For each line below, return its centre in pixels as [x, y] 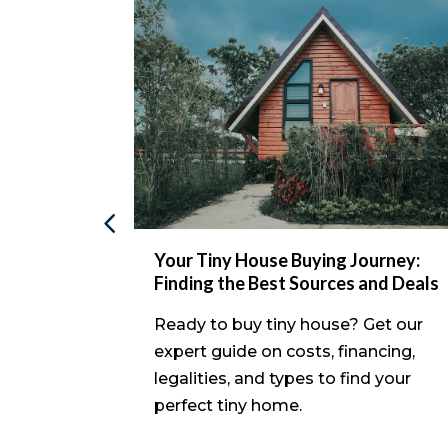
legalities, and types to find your [283, 379]
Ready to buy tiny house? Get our [289, 325]
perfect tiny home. [228, 406]
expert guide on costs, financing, [285, 352]
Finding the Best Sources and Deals [297, 283]
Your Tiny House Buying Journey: [287, 260]
